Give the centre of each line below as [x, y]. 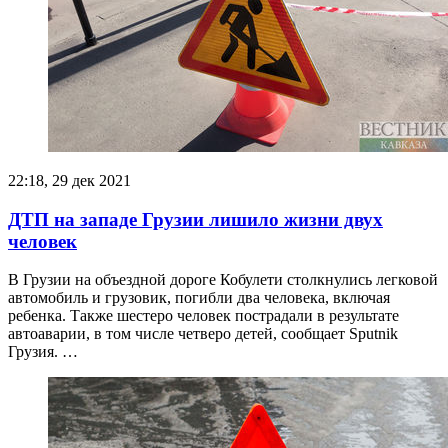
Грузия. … [43, 352]
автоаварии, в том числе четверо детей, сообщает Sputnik [203, 334]
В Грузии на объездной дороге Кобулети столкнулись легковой [223, 280]
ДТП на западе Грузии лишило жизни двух [195, 219]
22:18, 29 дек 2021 [69, 180]
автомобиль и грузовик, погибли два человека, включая [199, 298]
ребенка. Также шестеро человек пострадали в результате [203, 316]
